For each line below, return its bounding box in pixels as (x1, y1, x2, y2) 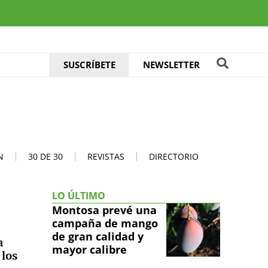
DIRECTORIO (149, 150, 199, 162)
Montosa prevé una (52, 202, 157, 217)
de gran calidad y (52, 229, 144, 243)
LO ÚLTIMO (52, 188, 105, 202)
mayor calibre (52, 242, 127, 257)
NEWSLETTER (142, 59, 200, 71)
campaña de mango (52, 215, 158, 230)
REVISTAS (87, 150, 124, 162)
